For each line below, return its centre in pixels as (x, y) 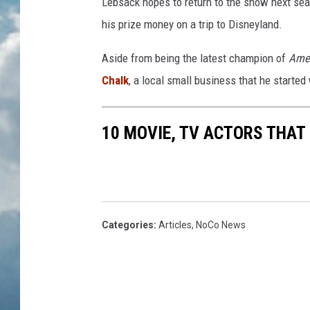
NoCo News (221, 225)
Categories (128, 225)
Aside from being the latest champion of (195, 58)
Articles (175, 225)
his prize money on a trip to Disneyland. (192, 25)
